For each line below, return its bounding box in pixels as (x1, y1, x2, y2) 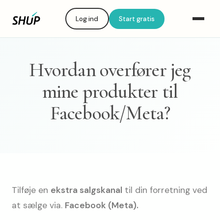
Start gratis (118, 14, 155, 23)
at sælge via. (12, 200, 65, 211)
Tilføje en (12, 185, 51, 195)
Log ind (76, 14, 99, 23)
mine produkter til (42, 80, 178, 103)
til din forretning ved (122, 185, 207, 195)
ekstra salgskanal (51, 185, 122, 195)
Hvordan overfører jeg (29, 58, 191, 82)
